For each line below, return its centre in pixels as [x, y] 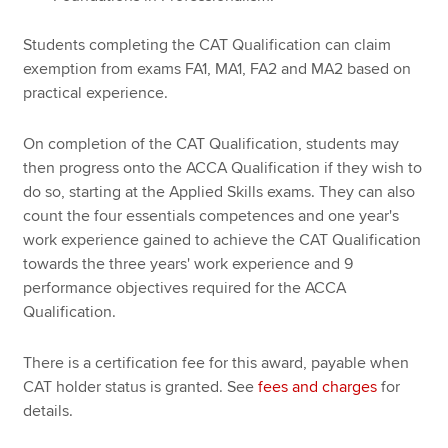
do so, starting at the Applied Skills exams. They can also [219, 191]
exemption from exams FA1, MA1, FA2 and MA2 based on [217, 69]
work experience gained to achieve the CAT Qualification [222, 239]
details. [48, 410]
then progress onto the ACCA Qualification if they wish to [223, 167]
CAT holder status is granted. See [141, 386]
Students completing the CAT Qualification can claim [207, 45]
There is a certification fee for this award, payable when [216, 362]
